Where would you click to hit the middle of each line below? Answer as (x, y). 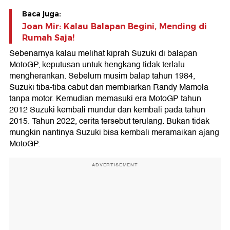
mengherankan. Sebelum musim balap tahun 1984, (102, 76)
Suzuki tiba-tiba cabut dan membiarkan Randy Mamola (109, 88)
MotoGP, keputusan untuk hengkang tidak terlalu (97, 65)
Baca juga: (42, 14)
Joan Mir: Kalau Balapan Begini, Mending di (114, 27)
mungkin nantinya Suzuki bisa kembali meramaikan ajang (114, 133)
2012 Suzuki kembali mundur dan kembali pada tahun (107, 110)
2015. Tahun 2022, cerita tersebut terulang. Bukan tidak (109, 121)
